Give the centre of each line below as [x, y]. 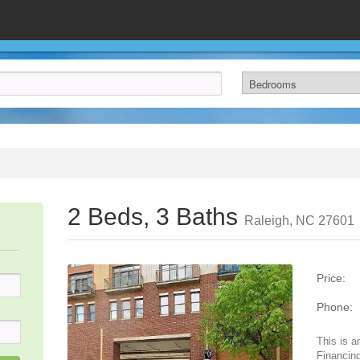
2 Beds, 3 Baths [156, 217]
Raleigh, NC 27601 [299, 221]
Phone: [335, 307]
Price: [331, 278]
